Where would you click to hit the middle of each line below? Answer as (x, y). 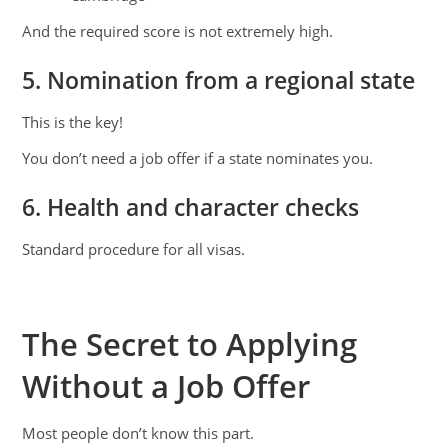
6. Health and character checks (191, 208)
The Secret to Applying (190, 344)
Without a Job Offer (166, 386)
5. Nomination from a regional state (219, 81)
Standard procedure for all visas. (134, 249)
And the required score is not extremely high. (178, 31)
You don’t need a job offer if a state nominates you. (198, 158)
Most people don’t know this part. (138, 433)
